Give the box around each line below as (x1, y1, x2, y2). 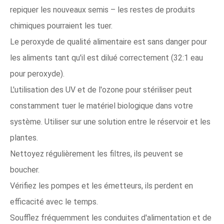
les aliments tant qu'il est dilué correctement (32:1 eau (10, 53, 203, 62)
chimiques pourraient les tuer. (10, 21, 112, 30)
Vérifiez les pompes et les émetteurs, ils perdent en (10, 181, 193, 190)
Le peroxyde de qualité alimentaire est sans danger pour (10, 37, 207, 46)
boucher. (10, 165, 39, 174)
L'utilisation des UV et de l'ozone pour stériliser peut (10, 85, 192, 94)
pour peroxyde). (10, 69, 64, 78)
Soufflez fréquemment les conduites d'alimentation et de (10, 213, 211, 222)
